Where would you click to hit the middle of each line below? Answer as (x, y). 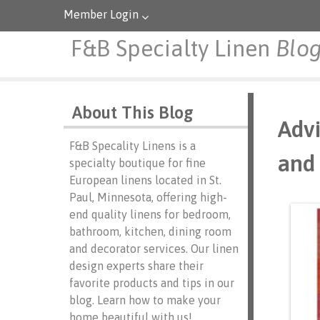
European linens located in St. (145, 180)
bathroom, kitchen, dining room (150, 231)
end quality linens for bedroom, (150, 214)
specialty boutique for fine (137, 163)
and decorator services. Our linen (154, 249)
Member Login (101, 14)
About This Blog (132, 112)
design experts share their (136, 266)
